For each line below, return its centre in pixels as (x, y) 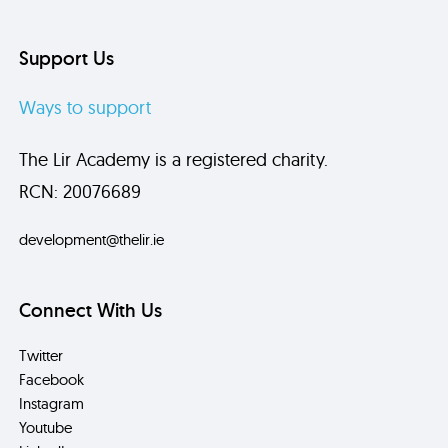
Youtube (46, 427)
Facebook (52, 379)
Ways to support (85, 107)
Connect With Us (91, 309)
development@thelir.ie (92, 239)
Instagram (52, 403)
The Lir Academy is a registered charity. (174, 159)
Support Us (67, 57)
